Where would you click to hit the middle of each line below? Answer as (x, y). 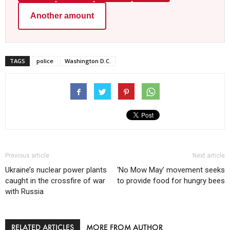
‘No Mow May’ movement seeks (171, 170)
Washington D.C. (88, 61)
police (45, 61)
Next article (209, 155)
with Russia (24, 191)
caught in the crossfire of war (55, 180)
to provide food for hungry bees (171, 180)
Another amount (62, 15)
